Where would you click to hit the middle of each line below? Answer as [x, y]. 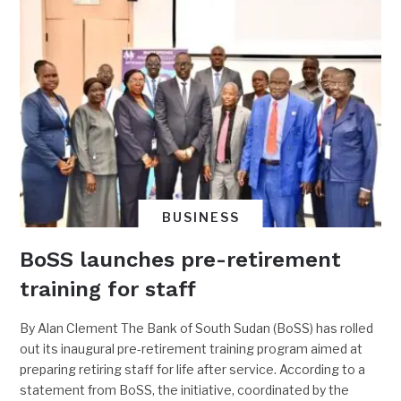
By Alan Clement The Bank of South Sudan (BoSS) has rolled [197, 328]
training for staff [108, 289]
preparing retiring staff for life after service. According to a [193, 369]
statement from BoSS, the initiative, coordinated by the [185, 389]
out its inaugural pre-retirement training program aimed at [192, 348]
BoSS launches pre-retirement [181, 259]
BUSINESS [200, 217]
